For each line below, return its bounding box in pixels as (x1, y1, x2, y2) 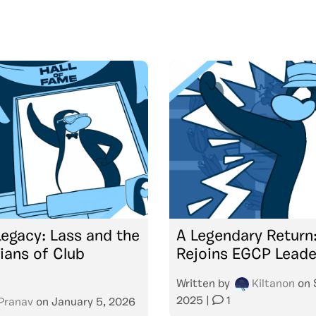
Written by (176, 278, 233, 290)
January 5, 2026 (51, 296, 135, 308)
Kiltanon (252, 278, 295, 290)
